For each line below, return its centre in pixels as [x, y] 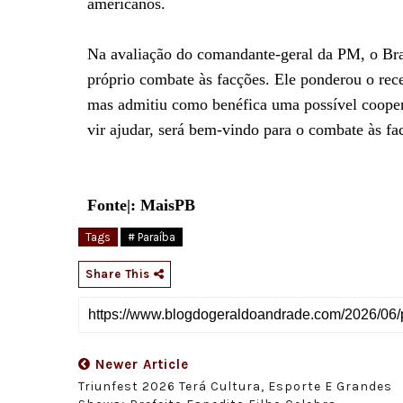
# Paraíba [152, 237]
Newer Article [140, 365]
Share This [120, 274]
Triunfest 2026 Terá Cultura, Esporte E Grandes [235, 387]
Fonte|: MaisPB [141, 206]
